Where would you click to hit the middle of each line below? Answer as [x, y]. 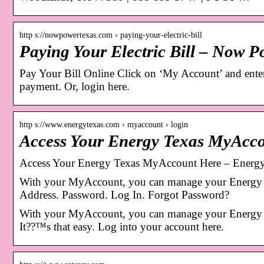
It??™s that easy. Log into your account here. [122, 226]
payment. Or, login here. [75, 86]
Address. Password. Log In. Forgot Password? [124, 194]
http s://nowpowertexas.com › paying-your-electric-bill [111, 35]
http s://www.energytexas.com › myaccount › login [104, 124]
